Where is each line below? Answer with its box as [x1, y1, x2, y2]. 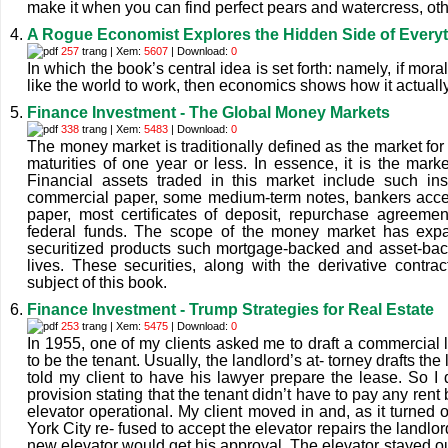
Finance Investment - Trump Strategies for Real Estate [27, 301, 434, 318]
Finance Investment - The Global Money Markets [27, 104, 390, 121]
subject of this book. [27, 274, 167, 291]
